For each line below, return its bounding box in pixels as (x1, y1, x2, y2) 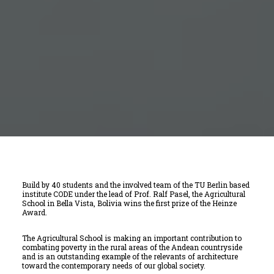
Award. (22, 207, 47, 217)
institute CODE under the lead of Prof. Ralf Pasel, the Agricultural (22, 189, 245, 199)
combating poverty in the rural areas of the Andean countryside (22, 242, 242, 252)
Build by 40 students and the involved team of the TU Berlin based (22, 180, 250, 190)
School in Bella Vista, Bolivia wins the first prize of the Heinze (22, 198, 237, 208)
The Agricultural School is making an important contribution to (22, 233, 242, 243)
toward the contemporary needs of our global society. (22, 261, 206, 270)
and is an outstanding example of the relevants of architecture (22, 251, 238, 261)
